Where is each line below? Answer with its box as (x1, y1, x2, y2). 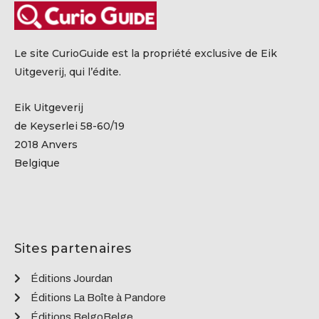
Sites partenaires (14, 240, 132, 256)
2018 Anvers (14, 138, 78, 152)
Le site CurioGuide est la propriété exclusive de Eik (14, 46, 277, 60)
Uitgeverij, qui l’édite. (14, 65, 121, 78)
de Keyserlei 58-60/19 (14, 120, 125, 133)
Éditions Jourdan (30, 272, 113, 284)
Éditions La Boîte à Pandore (30, 291, 166, 303)
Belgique (14, 157, 60, 170)
